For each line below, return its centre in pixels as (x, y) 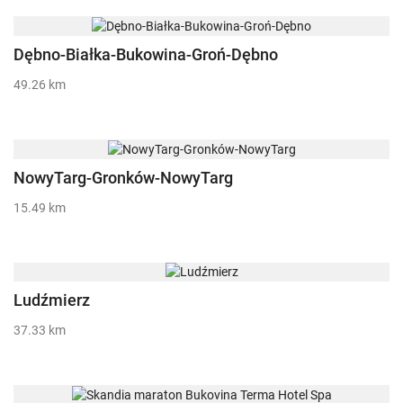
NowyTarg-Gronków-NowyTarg (123, 177)
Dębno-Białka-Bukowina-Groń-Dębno (146, 54)
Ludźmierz (52, 300)
